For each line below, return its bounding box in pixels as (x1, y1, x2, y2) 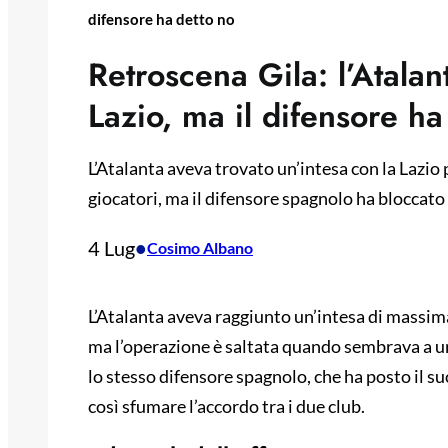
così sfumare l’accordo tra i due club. (88, 395, 365, 418)
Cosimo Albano (147, 238, 253, 258)
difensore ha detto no (88, 10, 235, 28)
